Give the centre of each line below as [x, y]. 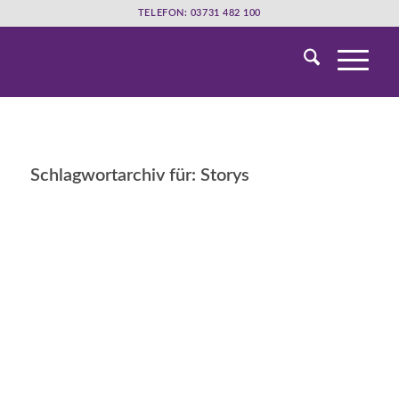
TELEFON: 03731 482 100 [199, 13]
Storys [224, 175]
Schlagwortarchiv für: [115, 175]
